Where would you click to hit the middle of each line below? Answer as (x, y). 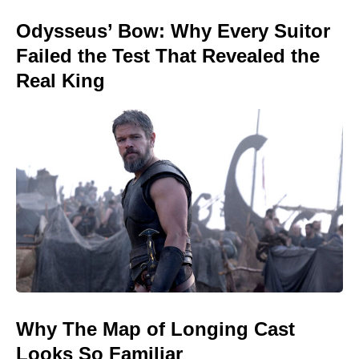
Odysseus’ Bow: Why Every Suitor (173, 30)
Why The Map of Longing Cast (155, 329)
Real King (61, 80)
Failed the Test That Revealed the (168, 55)
